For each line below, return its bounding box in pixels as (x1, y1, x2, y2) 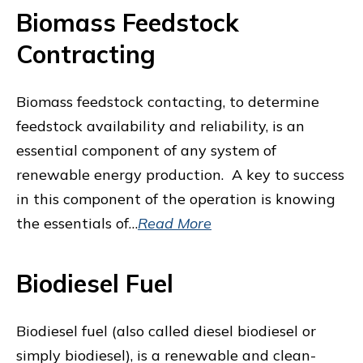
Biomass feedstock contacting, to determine (16, 92, 319, 111)
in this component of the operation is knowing (16, 190, 335, 208)
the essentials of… (16, 214, 138, 233)
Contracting (16, 39, 156, 70)
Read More (138, 214, 211, 233)
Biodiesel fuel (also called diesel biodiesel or (16, 322, 316, 340)
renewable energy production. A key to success (16, 165, 344, 184)
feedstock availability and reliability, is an (16, 117, 305, 135)
